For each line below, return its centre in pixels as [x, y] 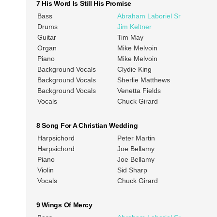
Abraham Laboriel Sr [149, 16]
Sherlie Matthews [143, 80]
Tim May [130, 38]
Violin [45, 170]
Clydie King [134, 70]
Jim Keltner [134, 27]
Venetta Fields [139, 91]
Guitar [46, 38]
